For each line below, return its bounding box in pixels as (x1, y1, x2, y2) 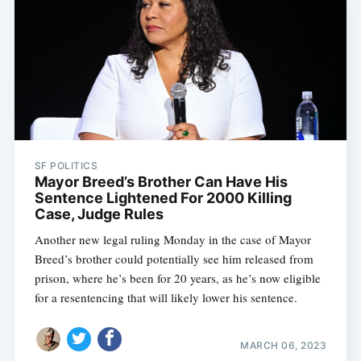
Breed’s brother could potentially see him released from (34, 251, 313, 268)
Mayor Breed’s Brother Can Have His (34, 173, 288, 191)
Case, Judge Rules (34, 205, 164, 223)
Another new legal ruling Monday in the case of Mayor (34, 231, 311, 248)
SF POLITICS (34, 160, 98, 172)
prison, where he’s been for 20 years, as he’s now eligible (34, 270, 321, 287)
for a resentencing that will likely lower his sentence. (34, 289, 297, 306)
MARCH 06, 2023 (240, 338, 327, 351)
